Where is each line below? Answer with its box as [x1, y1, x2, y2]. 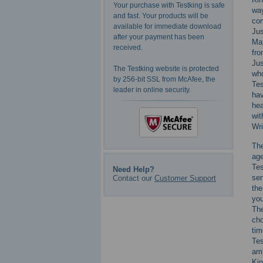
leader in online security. [113, 86, 191, 95]
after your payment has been [113, 33, 204, 42]
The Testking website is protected [113, 65, 219, 73]
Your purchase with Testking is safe [113, 1, 225, 10]
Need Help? [113, 164, 154, 174]
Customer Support [154, 173, 216, 183]
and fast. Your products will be [113, 12, 208, 21]
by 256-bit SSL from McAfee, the [113, 75, 215, 84]
